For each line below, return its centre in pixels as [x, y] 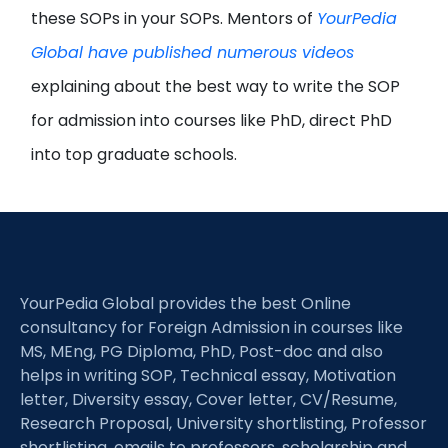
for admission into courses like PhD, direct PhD [212, 120]
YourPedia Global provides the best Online [185, 303]
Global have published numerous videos [193, 52]
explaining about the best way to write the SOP [216, 86]
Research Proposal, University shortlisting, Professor [223, 423]
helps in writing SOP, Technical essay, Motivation [208, 375]
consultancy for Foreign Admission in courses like [211, 327]
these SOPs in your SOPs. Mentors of [174, 18]
